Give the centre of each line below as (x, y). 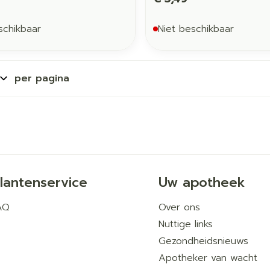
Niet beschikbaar (196, 29)
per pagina (42, 78)
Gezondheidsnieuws (203, 241)
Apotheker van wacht (208, 258)
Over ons (179, 207)
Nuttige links (185, 224)
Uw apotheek (202, 182)
